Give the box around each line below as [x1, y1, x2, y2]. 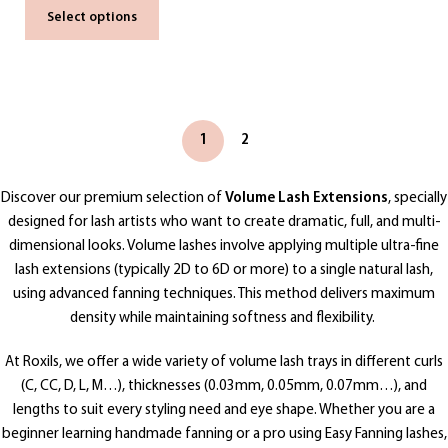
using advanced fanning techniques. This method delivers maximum [13, 287, 435, 302]
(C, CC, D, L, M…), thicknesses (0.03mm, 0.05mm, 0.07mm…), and [21, 379, 427, 394]
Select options [47, 11, 137, 24]
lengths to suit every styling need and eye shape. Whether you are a [13, 403, 435, 418]
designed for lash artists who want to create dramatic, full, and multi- [7, 215, 441, 230]
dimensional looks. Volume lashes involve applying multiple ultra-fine [9, 239, 439, 254]
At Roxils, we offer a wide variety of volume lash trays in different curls [5, 355, 443, 370]
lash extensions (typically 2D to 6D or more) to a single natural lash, [15, 263, 433, 278]
